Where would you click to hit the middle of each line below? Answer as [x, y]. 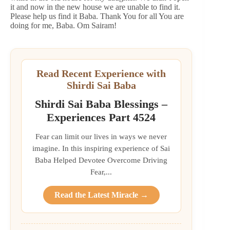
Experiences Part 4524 [101, 118]
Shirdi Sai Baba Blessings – [101, 104]
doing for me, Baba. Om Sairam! [63, 26]
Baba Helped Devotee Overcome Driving [101, 160]
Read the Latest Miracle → [101, 195]
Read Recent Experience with [101, 74]
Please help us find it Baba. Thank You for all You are [97, 16]
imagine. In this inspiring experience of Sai [101, 148]
